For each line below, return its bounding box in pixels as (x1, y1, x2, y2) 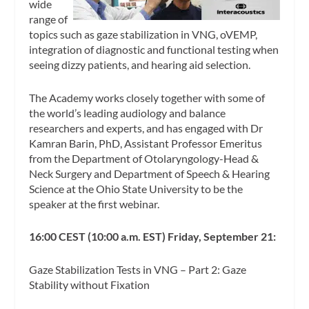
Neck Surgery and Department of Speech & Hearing (29, 166, 270, 180)
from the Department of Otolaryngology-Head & (29, 151, 259, 165)
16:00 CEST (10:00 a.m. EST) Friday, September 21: (29, 230, 277, 243)
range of (29, 12, 68, 26)
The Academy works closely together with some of (29, 90, 266, 104)
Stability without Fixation (29, 277, 150, 291)
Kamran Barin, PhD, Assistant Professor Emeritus (29, 136, 263, 150)
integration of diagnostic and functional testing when (29, 43, 279, 57)
